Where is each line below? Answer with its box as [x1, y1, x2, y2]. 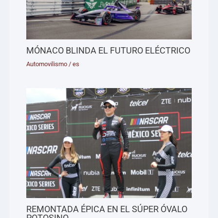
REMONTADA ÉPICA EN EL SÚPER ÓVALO [26, 203, 188, 214]
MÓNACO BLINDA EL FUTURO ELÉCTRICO [26, 45, 191, 55]
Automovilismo [26, 60, 68, 68]
